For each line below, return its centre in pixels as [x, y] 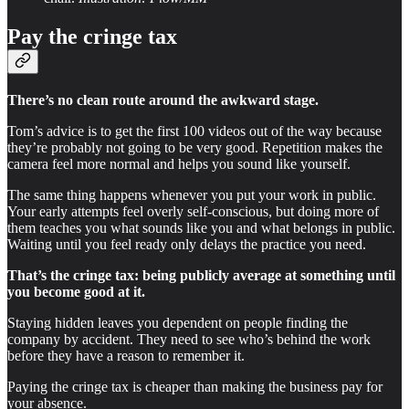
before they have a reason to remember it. [126, 355]
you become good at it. [76, 291]
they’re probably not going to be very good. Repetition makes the [195, 147]
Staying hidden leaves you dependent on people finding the [178, 322]
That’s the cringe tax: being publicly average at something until [201, 275]
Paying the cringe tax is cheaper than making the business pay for [195, 386]
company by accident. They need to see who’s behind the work [189, 339]
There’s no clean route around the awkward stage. [163, 100]
